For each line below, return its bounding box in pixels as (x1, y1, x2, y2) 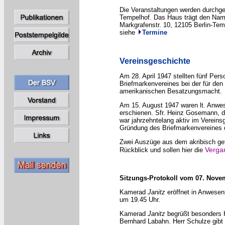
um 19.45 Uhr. (120, 196, 160, 203)
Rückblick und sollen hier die (120, 146, 205, 154)
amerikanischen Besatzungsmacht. (120, 87, 222, 95)
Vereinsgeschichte (120, 57, 190, 65)
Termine (142, 29, 167, 36)
